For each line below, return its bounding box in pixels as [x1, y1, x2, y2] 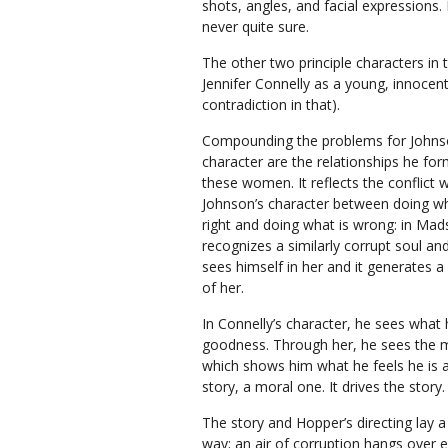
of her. [202, 278, 244, 297]
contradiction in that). [202, 95, 340, 114]
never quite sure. [202, 17, 309, 36]
